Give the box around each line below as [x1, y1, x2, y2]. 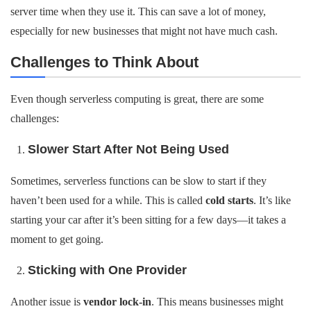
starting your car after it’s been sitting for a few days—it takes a [10, 214, 286, 226]
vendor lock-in [83, 296, 151, 308]
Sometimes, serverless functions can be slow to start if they [10, 175, 267, 187]
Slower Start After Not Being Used [28, 142, 229, 156]
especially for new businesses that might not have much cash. [10, 25, 278, 37]
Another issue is [10, 296, 83, 308]
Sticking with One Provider [28, 263, 187, 277]
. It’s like [253, 194, 291, 206]
